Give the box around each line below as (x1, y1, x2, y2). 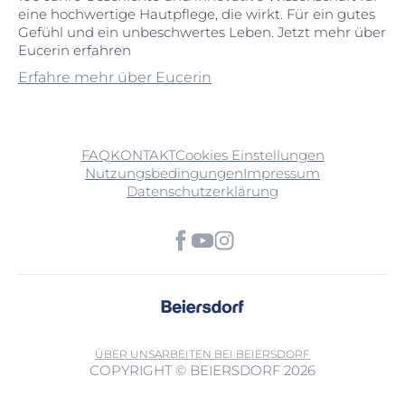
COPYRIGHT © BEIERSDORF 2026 (89, 362, 316, 379)
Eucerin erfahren (18, 42, 131, 59)
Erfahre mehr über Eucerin (18, 69, 212, 86)
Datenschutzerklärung (127, 183, 278, 200)
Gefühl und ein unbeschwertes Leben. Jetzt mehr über (18, 24, 386, 41)
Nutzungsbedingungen (85, 165, 243, 182)
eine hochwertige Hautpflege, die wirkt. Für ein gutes (18, 5, 375, 23)
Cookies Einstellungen (174, 146, 325, 164)
